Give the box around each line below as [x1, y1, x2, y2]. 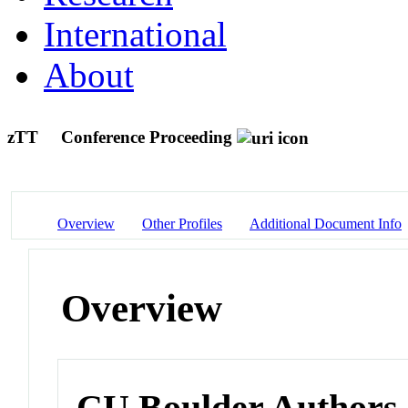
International [44, 14, 227, 54]
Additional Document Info [250, 215, 402, 231]
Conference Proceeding [61, 127, 232, 147]
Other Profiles [142, 215, 222, 231]
